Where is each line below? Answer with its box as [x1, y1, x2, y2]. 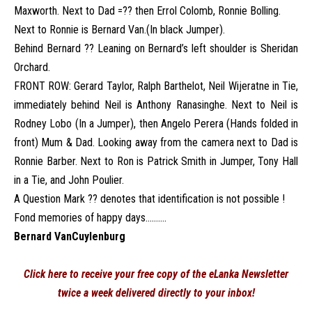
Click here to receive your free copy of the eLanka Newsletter [24, 267, 288, 281]
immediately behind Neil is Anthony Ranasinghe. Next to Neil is [14, 98, 298, 111]
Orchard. [14, 61, 50, 74]
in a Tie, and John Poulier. [14, 173, 124, 187]
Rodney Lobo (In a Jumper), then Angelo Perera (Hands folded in [14, 117, 298, 130]
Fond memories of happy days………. [14, 211, 166, 224]
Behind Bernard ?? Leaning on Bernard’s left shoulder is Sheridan [14, 42, 298, 55]
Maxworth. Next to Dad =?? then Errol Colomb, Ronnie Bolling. [14, 4, 281, 17]
